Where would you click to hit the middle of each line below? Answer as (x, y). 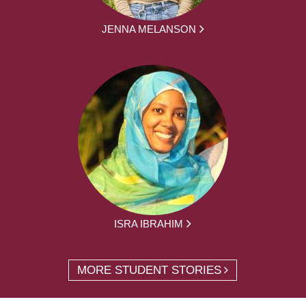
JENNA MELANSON (149, 29)
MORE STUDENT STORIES (150, 270)
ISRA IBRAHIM (149, 223)
